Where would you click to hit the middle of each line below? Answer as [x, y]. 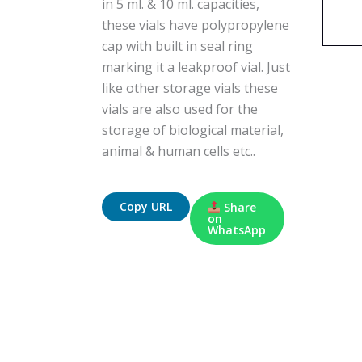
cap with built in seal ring [178, 46]
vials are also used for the [180, 109]
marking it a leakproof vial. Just [196, 67]
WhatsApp [237, 229]
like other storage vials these [190, 88]
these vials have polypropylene [196, 25]
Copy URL [146, 207]
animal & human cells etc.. [179, 152]
